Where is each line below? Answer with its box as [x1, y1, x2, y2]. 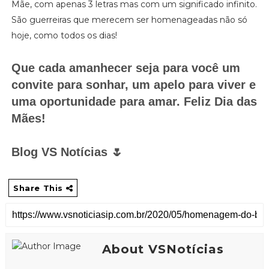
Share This [13, 183, 66, 193]
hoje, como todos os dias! [11, 29, 117, 41]
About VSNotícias [101, 241, 224, 256]
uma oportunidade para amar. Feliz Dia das [11, 94, 257, 108]
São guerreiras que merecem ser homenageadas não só [11, 14, 247, 25]
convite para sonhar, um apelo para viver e [11, 77, 256, 91]
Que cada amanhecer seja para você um [11, 61, 240, 74]
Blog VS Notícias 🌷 [11, 145, 123, 159]
